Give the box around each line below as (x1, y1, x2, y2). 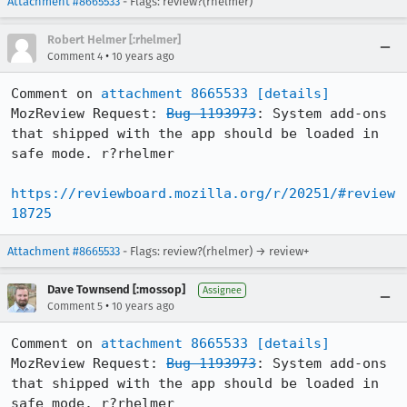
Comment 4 (47, 50, 103, 63)
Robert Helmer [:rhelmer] (47, 33, 181, 46)
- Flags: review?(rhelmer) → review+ (120, 244, 309, 258)
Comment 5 (47, 300, 103, 313)
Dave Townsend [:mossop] (47, 283, 185, 296)
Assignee (203, 284, 242, 296)
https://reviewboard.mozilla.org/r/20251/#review (11, 185, 395, 202)
